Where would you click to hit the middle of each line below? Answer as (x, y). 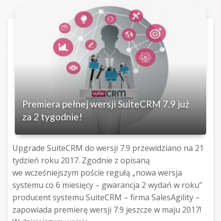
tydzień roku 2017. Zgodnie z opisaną (81, 161)
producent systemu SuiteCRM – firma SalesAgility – (106, 198)
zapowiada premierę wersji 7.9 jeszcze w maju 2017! (107, 210)
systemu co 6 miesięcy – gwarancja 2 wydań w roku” (107, 185)
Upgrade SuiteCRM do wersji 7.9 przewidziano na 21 (108, 148)
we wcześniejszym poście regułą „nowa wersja (97, 173)
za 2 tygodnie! (52, 117)
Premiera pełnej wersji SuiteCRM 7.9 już (106, 104)
